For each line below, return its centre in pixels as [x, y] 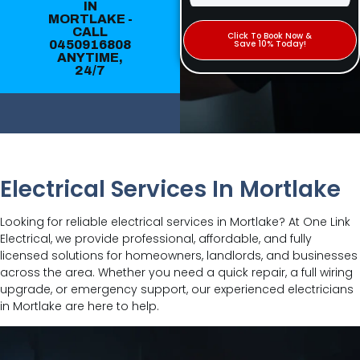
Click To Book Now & [270, 36]
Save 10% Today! [270, 44]
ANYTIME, [90, 57]
